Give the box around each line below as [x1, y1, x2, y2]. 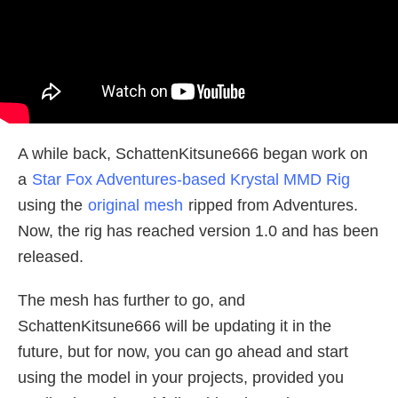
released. [18, 247, 84, 266]
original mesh [88, 195, 183, 214]
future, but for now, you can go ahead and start [18, 342, 348, 361]
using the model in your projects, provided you [18, 368, 344, 386]
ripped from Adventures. [184, 195, 358, 214]
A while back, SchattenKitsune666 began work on [18, 144, 368, 163]
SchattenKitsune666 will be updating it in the [18, 316, 331, 335]
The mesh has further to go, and [18, 291, 245, 309]
